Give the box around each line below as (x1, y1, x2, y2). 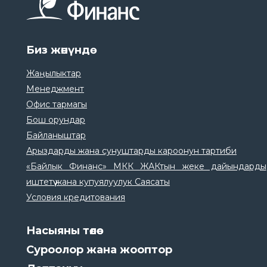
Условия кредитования (26, 191, 125, 203)
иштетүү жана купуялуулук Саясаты (26, 176, 170, 187)
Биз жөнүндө (26, 43, 90, 57)
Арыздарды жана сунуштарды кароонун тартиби (26, 145, 237, 156)
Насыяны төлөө (26, 223, 97, 237)
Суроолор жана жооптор (26, 243, 172, 256)
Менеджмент (26, 83, 84, 94)
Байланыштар (26, 129, 86, 141)
